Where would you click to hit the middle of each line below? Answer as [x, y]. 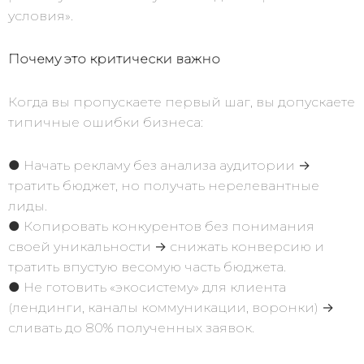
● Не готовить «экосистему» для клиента [147, 287]
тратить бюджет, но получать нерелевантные [164, 186]
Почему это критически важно [114, 59]
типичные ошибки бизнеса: [106, 122]
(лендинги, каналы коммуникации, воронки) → [171, 308]
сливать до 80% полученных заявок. [131, 328]
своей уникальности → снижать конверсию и [166, 247]
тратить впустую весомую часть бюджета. [147, 267]
